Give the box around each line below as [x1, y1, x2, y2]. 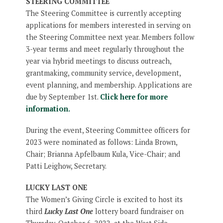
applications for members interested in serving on [25, 20, 191, 30]
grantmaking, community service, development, [25, 68, 181, 78]
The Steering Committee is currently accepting [25, 8, 181, 18]
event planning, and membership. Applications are [25, 80, 192, 90]
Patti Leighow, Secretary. [25, 161, 107, 171]
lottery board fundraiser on [93, 206, 184, 216]
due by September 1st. [25, 92, 100, 102]
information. [25, 104, 70, 114]
